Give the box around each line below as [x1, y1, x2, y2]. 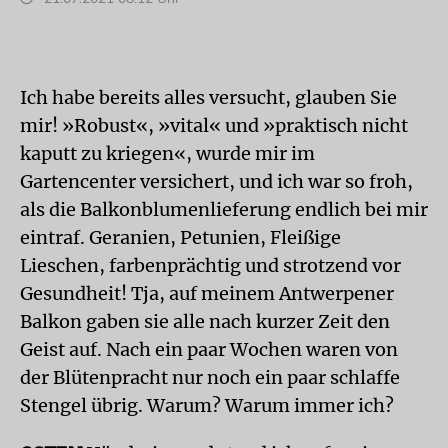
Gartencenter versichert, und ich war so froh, [20, 169, 413, 193]
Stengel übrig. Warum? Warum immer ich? [20, 393, 394, 417]
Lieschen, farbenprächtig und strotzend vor [20, 253, 401, 277]
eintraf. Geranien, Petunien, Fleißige [20, 225, 341, 249]
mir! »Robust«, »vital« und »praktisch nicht [20, 113, 408, 137]
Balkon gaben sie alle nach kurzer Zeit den [20, 309, 390, 333]
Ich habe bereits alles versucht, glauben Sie [20, 85, 397, 109]
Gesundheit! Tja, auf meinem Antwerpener [20, 281, 394, 305]
